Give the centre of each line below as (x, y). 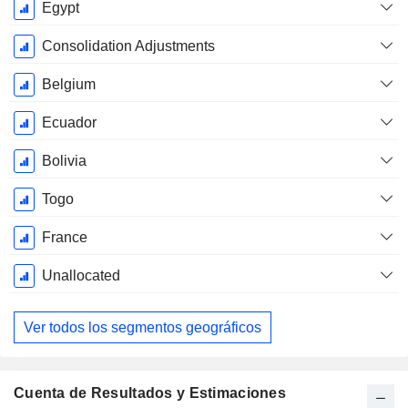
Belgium (68, 85)
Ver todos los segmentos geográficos (143, 327)
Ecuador (69, 123)
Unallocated (81, 276)
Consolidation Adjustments (128, 46)
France (64, 238)
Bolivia (64, 161)
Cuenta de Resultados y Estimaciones (150, 393)
